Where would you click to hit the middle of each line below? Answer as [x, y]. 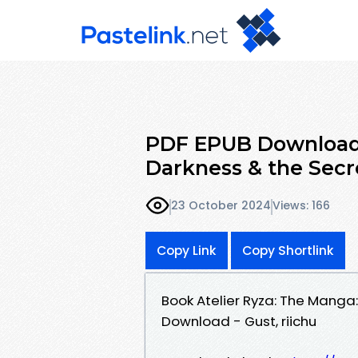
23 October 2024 [221, 206]
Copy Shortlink [288, 250]
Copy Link [187, 250]
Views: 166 [301, 206]
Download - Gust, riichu [239, 321]
